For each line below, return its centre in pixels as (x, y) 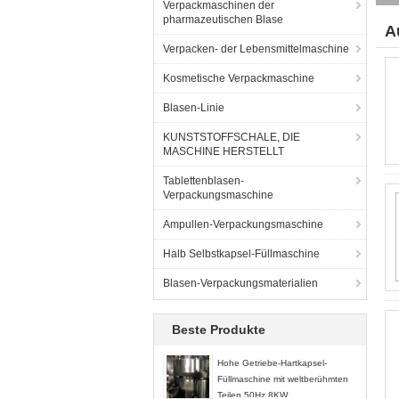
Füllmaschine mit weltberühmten (283, 379)
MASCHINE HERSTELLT (224, 151)
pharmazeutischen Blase (223, 20)
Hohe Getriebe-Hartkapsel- (272, 363)
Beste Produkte (219, 330)
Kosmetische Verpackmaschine (239, 78)
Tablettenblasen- (204, 181)
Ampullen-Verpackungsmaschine (243, 224)
